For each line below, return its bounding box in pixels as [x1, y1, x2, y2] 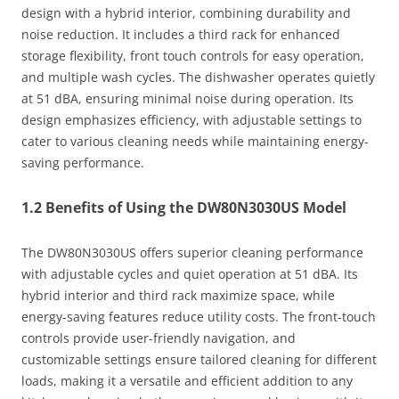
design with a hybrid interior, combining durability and [21, 4, 351, 21]
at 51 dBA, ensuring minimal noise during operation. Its [21, 89, 354, 107]
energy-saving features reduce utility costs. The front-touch [21, 307, 376, 325]
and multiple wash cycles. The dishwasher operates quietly [21, 68, 375, 85]
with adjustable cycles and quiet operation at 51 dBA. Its [21, 265, 358, 282]
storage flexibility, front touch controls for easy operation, [21, 46, 364, 64]
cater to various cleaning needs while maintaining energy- [21, 132, 369, 150]
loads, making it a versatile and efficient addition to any [21, 371, 353, 389]
